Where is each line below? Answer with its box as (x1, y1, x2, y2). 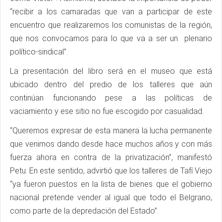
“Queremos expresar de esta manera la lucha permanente (10, 125, 212, 135)
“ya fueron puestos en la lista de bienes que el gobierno (10, 179, 212, 189)
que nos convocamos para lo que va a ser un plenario (10, 33, 212, 43)
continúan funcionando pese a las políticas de (10, 93, 212, 103)
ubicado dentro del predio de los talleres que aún (10, 79, 212, 89)
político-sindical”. (10, 47, 68, 56)
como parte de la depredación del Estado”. (10, 206, 159, 216)
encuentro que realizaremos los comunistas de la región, (10, 20, 212, 30)
